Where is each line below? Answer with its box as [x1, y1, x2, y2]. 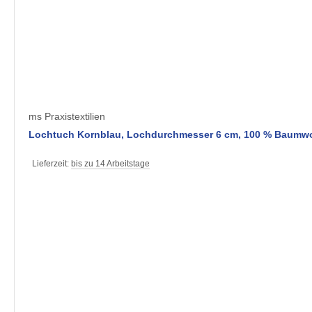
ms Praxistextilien [29, 111, 105, 123]
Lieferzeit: [32, 159, 71, 169]
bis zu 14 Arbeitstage [71, 159, 150, 169]
